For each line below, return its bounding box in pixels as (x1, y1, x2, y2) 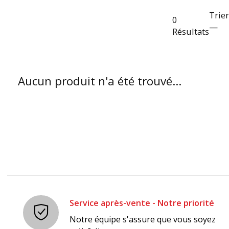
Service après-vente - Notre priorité (70, 197, 215, 209)
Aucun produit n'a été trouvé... (18, 73, 181, 89)
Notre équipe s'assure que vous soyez (70, 214, 216, 225)
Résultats (172, 25, 210, 37)
